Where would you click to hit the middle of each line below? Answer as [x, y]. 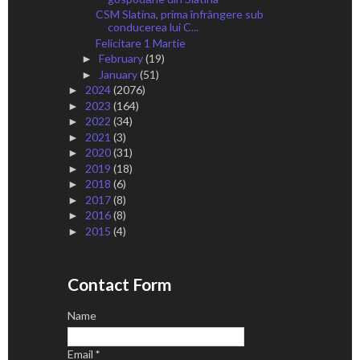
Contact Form [120, 284]
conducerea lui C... [153, 27]
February [122, 59]
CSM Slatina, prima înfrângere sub [179, 14]
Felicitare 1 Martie [140, 43]
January [119, 74]
